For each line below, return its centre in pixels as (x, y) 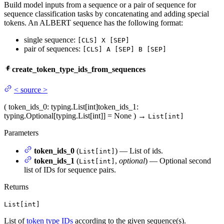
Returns (16, 187)
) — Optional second (178, 161)
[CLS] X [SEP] (103, 40)
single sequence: (51, 39)
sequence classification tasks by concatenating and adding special (106, 13)
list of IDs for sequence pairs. (70, 170)
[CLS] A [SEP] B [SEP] (124, 49)
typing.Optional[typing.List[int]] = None (68, 116)
